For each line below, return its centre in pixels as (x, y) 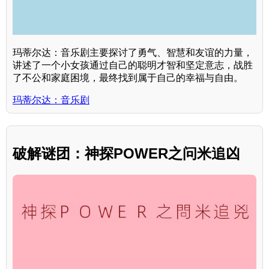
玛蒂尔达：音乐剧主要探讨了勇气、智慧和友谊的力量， (133, 52)
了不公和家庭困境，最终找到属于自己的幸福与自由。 (128, 77)
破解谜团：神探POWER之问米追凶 (126, 153)
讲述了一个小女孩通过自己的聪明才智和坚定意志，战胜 (133, 65)
